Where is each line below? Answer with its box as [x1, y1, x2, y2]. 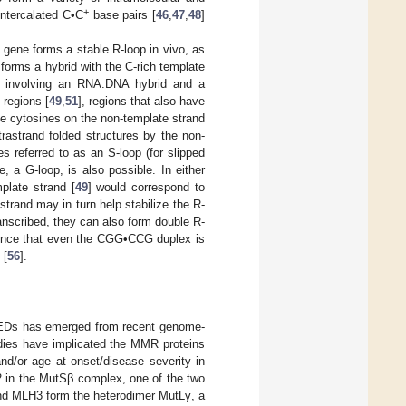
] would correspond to [87, 180, 206, 195]
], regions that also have [78, 94, 205, 109]
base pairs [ [89, 8, 157, 23]
